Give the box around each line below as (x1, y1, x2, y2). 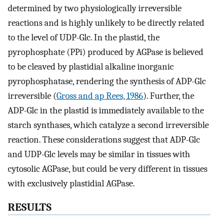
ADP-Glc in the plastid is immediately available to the (8, 105, 204, 116)
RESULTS (8, 201, 52, 214)
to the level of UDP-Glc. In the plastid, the (8, 32, 160, 43)
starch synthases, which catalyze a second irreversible (8, 120, 209, 131)
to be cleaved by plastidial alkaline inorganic (8, 61, 174, 73)
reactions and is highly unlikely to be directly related (8, 18, 204, 29)
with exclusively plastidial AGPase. (8, 178, 135, 189)
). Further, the (143, 91, 194, 102)
